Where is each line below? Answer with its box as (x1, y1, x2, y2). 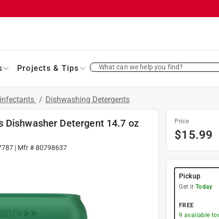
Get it (179, 183, 196, 190)
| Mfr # (13, 143, 36, 152)
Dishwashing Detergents (45, 94, 130, 104)
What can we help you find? (98, 63, 183, 71)
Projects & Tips (17, 63, 79, 73)
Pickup (179, 172, 200, 180)
